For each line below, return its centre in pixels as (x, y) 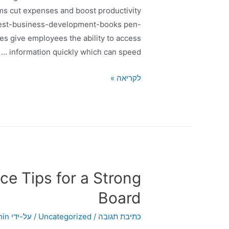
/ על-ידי (25, 216)
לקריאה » (125, 78)
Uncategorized (65, 216)
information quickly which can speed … (75, 52)
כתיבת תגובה (119, 216)
